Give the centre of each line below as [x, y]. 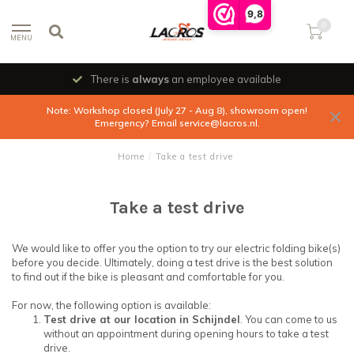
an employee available [225, 79]
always [151, 79]
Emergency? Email [137, 123]
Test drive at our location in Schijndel [142, 319]
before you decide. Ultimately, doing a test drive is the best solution [172, 262]
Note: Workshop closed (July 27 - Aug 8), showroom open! [177, 110]
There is [110, 79]
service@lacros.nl [218, 123]
